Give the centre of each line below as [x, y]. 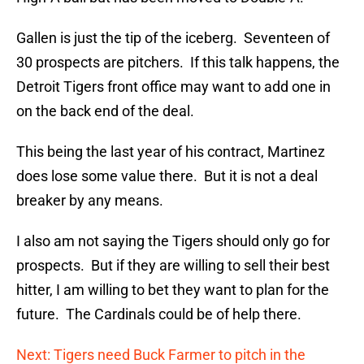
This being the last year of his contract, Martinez [171, 152]
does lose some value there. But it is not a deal [167, 176]
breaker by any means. [90, 201]
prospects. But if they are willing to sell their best [173, 266]
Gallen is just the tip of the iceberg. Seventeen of [173, 38]
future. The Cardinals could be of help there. [159, 314]
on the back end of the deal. [105, 111]
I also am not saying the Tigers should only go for [173, 241]
